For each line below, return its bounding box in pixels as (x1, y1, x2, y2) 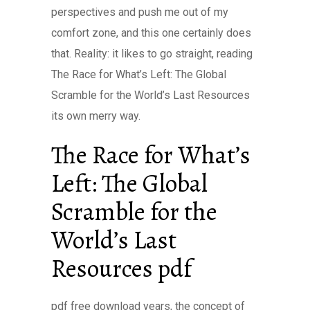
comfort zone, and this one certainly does (51, 26, 251, 39)
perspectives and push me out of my (51, 6, 228, 19)
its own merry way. (51, 109, 140, 122)
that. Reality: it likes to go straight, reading (51, 47, 253, 60)
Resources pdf (51, 251, 192, 285)
